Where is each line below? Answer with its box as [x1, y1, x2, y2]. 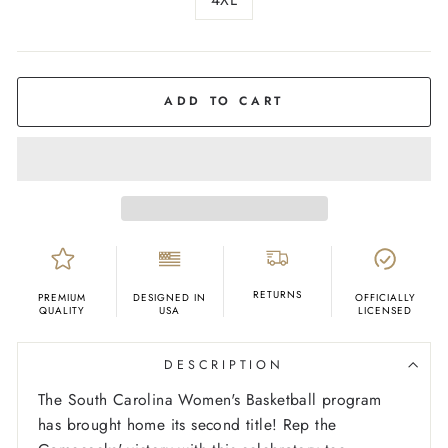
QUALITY [39, 303, 86, 319]
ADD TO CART [164, 92, 284, 111]
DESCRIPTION [164, 356, 284, 375]
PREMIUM [38, 290, 87, 306]
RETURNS [252, 287, 302, 303]
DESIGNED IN [133, 290, 207, 306]
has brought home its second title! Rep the [38, 413, 337, 437]
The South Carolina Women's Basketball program [38, 388, 382, 412]
